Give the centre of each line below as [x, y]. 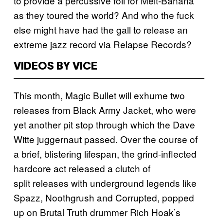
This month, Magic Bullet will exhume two [99, 95]
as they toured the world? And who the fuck [104, 15]
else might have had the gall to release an [101, 29]
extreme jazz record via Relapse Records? [104, 44]
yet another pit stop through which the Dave [104, 124]
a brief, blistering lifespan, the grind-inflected [105, 153]
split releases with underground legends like [105, 182]
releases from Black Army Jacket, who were [105, 109]
